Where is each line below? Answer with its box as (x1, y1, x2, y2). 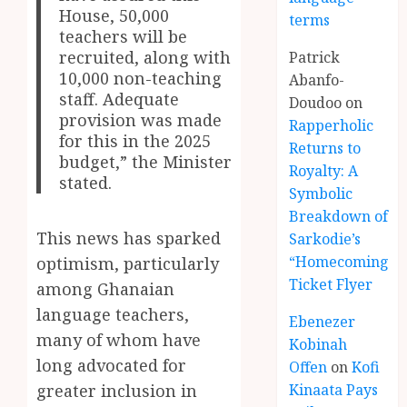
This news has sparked (36, 227, 221, 250)
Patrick (289, 47, 341, 67)
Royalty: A (289, 161, 359, 181)
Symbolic (289, 184, 353, 203)
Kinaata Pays (289, 380, 379, 400)
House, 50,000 (59, 4, 170, 26)
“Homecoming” (289, 252, 396, 272)
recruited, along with (59, 45, 232, 68)
